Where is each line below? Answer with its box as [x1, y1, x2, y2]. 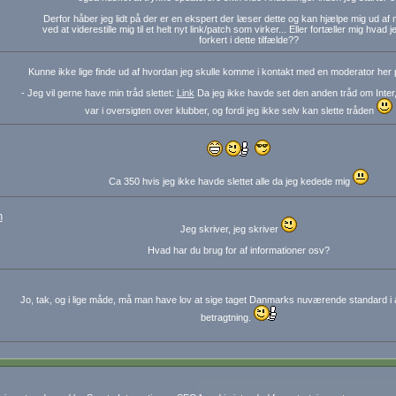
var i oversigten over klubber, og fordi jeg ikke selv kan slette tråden [85, 105, 377, 116]
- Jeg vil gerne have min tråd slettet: [20, 88, 177, 98]
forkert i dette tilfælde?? [198, 34, 301, 45]
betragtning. [201, 312, 254, 323]
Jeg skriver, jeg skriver [180, 224, 281, 234]
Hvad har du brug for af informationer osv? [148, 245, 330, 255]
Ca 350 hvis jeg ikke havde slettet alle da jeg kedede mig [109, 176, 353, 187]
